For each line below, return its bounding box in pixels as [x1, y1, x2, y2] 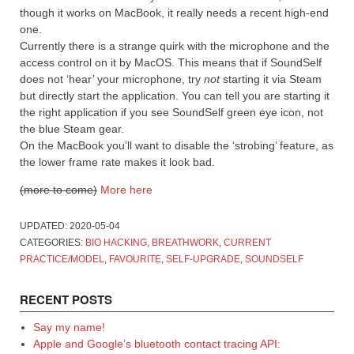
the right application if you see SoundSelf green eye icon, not [20, 105, 323, 119]
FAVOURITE [109, 253, 161, 265]
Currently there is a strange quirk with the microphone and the [20, 39, 330, 52]
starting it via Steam [220, 72, 322, 85]
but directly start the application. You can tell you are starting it [20, 88, 330, 102]
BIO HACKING [85, 236, 147, 248]
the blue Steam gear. [20, 122, 124, 135]
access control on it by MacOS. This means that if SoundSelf [20, 55, 322, 69]
